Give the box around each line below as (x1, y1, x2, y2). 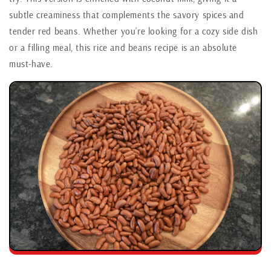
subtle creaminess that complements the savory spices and (9, 9, 244, 21)
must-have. (9, 58, 53, 70)
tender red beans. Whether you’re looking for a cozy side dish (9, 25, 258, 38)
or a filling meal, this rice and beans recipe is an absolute (9, 42, 238, 54)
